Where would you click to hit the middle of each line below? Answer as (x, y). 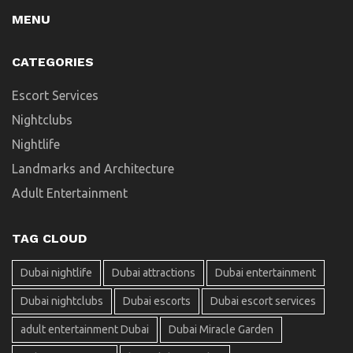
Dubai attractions (154, 272)
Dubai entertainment (266, 272)
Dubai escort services (263, 301)
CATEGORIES (53, 61)
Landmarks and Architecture (93, 168)
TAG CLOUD (49, 238)
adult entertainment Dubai (85, 329)
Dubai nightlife (56, 272)
